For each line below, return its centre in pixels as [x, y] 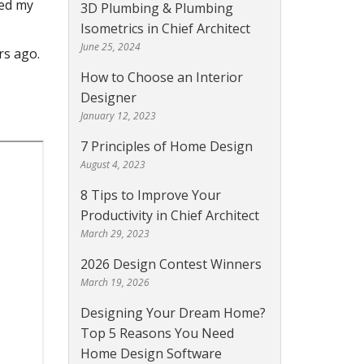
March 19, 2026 [115, 283]
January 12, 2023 [118, 116]
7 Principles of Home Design [166, 147]
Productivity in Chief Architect [169, 216]
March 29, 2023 [115, 234]
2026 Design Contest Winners [171, 264]
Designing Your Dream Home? [173, 313]
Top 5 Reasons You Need [157, 334]
